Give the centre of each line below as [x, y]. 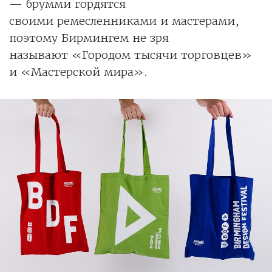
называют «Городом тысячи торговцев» [131, 55]
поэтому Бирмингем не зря [89, 38]
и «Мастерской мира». [78, 72]
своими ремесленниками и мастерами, [124, 21]
